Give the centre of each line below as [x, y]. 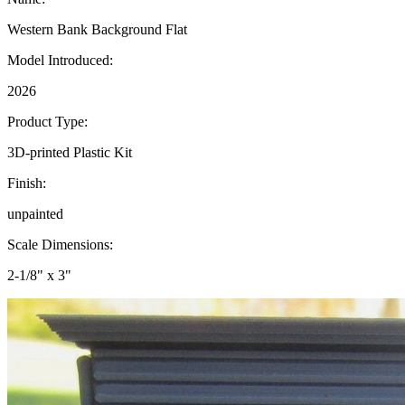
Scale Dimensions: [60, 244]
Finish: [27, 183]
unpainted [35, 213]
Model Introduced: [60, 60]
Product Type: [47, 121]
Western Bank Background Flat [97, 29]
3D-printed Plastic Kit [70, 152]
